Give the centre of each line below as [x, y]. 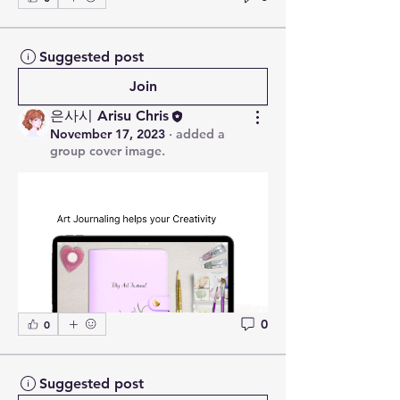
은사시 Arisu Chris [109, 115]
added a [200, 133]
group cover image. [108, 150]
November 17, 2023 [108, 133]
